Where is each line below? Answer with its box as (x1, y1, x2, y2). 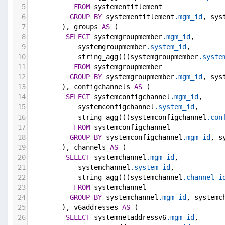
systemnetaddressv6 (90, 213, 166, 222)
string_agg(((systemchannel (30, 173, 182, 182)
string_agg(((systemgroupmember (30, 53, 198, 61)
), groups (30, 23, 102, 31)
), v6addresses (30, 203, 122, 212)
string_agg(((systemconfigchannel (30, 113, 206, 122)
